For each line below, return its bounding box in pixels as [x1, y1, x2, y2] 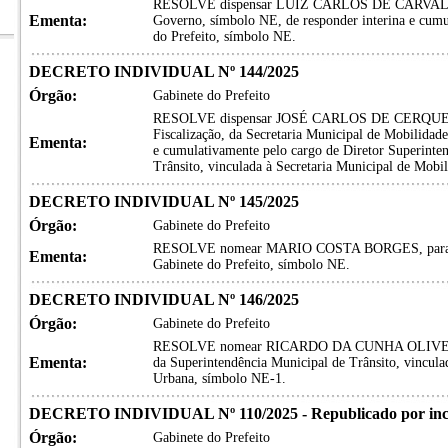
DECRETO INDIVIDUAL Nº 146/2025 [28, 291, 299, 308]
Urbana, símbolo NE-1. [152, 371, 286, 386]
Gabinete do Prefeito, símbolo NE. [152, 257, 350, 272]
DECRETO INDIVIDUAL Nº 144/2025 [28, 63, 299, 80]
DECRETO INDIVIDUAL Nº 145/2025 [28, 193, 299, 210]
